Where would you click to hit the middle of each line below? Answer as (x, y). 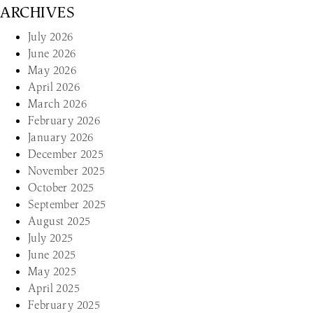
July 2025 (51, 238)
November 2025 (67, 170)
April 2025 (54, 288)
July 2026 (51, 36)
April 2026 (54, 87)
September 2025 (67, 204)
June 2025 (52, 254)
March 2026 (57, 103)
